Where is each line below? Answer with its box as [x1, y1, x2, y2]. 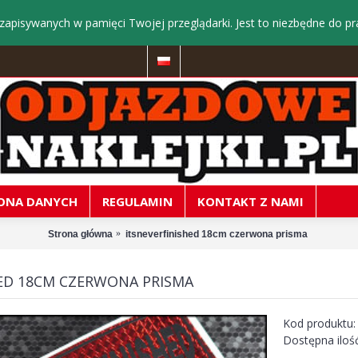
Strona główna [47, 228, 113, 240]
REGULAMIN [102, 193, 173, 209]
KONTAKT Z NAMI [197, 193, 304, 209]
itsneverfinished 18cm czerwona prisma [125, 228, 308, 240]
